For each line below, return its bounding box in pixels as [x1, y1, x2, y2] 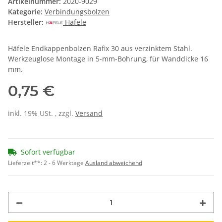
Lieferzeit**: [8, 159, 44, 167]
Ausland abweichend [85, 159, 142, 167]
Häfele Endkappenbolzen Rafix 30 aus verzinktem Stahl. [8, 44, 192, 54]
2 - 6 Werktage [44, 159, 85, 167]
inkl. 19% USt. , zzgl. [8, 109, 75, 118]
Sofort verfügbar [21, 147, 75, 157]
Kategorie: [8, 7, 45, 17]
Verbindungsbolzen [45, 7, 110, 17]
